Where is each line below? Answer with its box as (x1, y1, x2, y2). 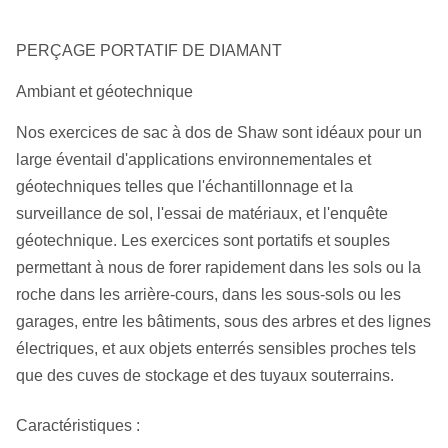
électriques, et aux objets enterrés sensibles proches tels (16, 340, 416, 357)
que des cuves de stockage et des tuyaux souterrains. (16, 367, 394, 384)
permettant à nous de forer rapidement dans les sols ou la (16, 259, 421, 276)
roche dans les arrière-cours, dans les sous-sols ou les (16, 286, 401, 303)
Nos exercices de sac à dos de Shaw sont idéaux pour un (16, 124, 422, 141)
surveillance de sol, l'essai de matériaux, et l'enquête (16, 205, 388, 222)
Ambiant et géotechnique (16, 83, 193, 100)
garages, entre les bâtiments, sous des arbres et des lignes (16, 313, 431, 330)
